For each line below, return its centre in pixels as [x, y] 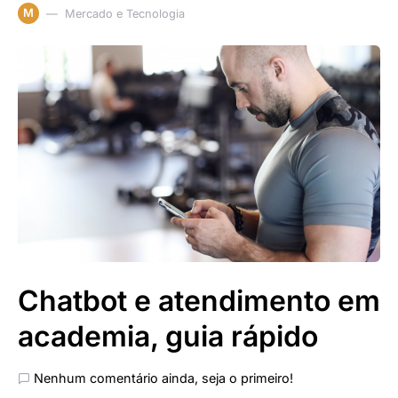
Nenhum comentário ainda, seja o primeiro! [163, 378]
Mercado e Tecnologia [125, 13]
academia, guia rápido [168, 336]
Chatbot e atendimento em [199, 301]
